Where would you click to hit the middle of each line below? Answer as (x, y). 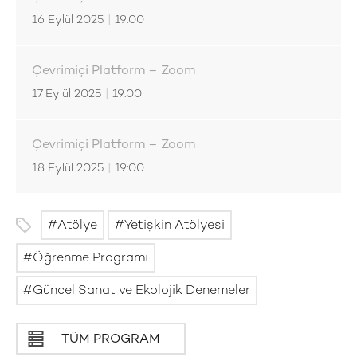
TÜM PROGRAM (111, 340)
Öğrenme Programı (90, 259)
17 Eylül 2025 (67, 94)
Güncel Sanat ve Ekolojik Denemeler (141, 291)
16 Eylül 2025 (68, 20)
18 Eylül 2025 (68, 169)
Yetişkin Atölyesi (175, 226)
